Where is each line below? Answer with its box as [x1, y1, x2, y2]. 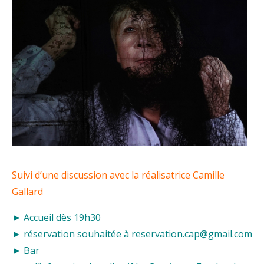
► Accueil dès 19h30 [12, 211, 101, 225]
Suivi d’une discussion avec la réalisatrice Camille [12, 169, 225, 182]
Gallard [12, 185, 43, 199]
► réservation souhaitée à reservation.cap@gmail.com [12, 227, 252, 241]
